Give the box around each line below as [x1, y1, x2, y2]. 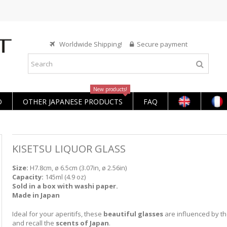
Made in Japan [12, 191, 60, 200]
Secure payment [136, 39, 187, 49]
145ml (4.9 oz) [45, 172, 86, 181]
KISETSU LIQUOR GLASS [12, 142, 126, 156]
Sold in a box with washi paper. [12, 181, 118, 191]
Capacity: [12, 172, 45, 181]
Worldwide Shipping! [56, 39, 130, 49]
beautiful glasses [103, 209, 163, 218]
